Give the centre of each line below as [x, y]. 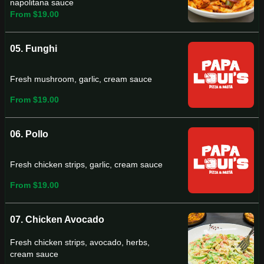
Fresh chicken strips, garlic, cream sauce [86, 165]
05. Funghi [34, 49]
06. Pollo [29, 134]
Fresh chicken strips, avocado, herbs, [80, 242]
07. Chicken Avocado [57, 220]
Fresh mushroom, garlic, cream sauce [81, 79]
